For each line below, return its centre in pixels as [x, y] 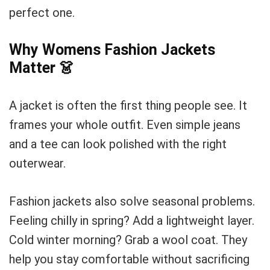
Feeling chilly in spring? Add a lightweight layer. [132, 221]
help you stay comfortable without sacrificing [129, 259]
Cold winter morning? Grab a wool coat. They [128, 240]
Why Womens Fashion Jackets [112, 50]
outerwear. [37, 163]
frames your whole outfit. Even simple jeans [125, 125]
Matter [34, 68]
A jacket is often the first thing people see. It [128, 105]
